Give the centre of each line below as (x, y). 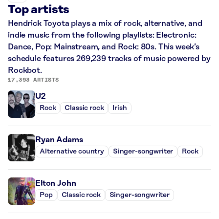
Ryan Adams (59, 140)
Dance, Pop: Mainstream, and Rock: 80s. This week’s (104, 47)
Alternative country (72, 152)
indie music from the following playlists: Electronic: (102, 35)
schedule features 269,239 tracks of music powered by (109, 58)
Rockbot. (25, 70)
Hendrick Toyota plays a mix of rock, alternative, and (105, 23)
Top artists (39, 10)
